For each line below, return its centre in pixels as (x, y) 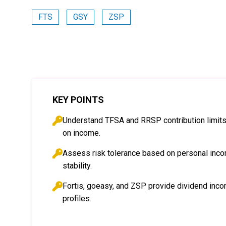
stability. (77, 166)
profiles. (77, 199)
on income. (81, 133)
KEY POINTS (78, 100)
